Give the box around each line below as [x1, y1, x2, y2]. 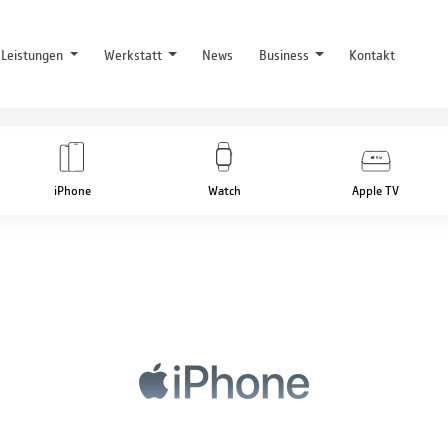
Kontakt [349, 44, 396, 63]
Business [258, 44, 312, 63]
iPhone [53, 181, 91, 199]
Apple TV [352, 181, 400, 199]
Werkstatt [103, 44, 165, 63]
